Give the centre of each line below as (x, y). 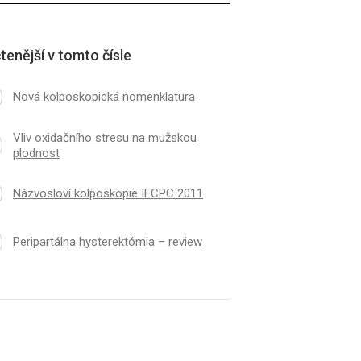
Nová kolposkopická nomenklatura (104, 97)
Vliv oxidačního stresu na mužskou (104, 137)
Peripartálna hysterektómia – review (107, 242)
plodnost (36, 153)
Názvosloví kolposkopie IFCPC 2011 (108, 194)
